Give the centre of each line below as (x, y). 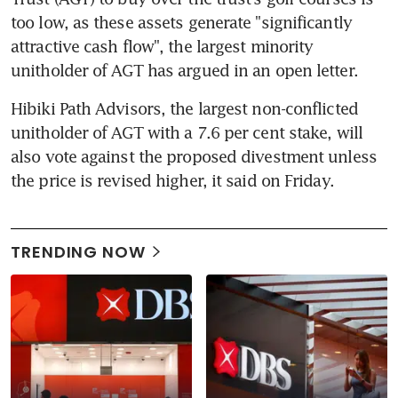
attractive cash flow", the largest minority (162, 46)
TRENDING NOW (78, 251)
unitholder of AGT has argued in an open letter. (184, 70)
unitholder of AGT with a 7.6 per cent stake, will (187, 132)
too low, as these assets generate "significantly (181, 22)
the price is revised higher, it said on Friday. (172, 180)
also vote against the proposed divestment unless (194, 156)
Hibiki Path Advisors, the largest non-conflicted (184, 108)
